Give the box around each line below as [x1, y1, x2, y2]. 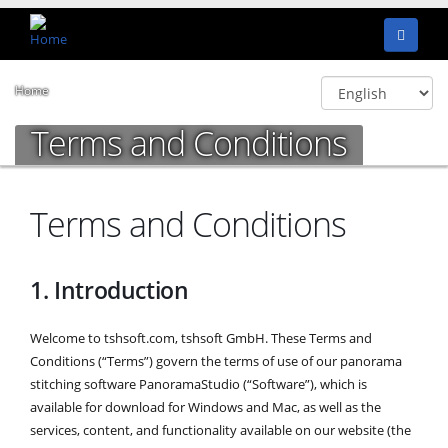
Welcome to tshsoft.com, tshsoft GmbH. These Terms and [30, 329, 372, 347]
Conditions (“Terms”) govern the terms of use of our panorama [30, 352, 402, 370]
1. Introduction [30, 274, 189, 306]
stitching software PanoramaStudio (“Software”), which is [30, 375, 367, 393]
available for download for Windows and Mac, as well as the [30, 398, 381, 416]
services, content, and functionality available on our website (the [30, 421, 411, 439]
